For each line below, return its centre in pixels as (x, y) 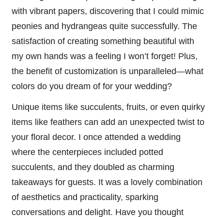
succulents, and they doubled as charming (93, 167)
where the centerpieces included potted (87, 152)
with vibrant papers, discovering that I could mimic (108, 11)
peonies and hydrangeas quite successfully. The (104, 26)
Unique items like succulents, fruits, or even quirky (108, 107)
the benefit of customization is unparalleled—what (108, 71)
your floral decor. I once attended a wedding (96, 137)
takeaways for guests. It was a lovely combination (107, 182)
